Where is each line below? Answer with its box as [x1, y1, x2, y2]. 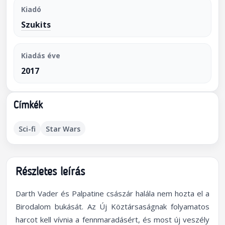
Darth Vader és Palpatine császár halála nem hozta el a [16, 188, 209, 198]
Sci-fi [19, 124, 36, 134]
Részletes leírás [16, 167, 85, 178]
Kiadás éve [21, 51, 60, 60]
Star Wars [46, 124, 80, 134]
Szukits [21, 19, 51, 30]
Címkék [14, 101, 43, 111]
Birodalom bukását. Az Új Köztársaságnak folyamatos [16, 201, 209, 211]
